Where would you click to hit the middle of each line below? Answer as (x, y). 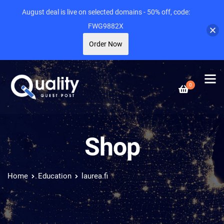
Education (55, 176)
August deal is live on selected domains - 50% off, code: (106, 12)
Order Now (106, 44)
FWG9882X (106, 26)
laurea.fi (95, 176)
